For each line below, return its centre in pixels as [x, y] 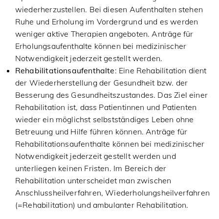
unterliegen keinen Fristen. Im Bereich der [91, 168]
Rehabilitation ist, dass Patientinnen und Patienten [106, 107]
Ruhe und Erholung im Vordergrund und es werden [107, 22]
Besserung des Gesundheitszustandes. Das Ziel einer [111, 95]
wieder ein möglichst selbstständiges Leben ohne [104, 119]
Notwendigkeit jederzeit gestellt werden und [95, 156]
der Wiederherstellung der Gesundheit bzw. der [101, 83]
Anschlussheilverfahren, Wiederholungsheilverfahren [112, 193]
